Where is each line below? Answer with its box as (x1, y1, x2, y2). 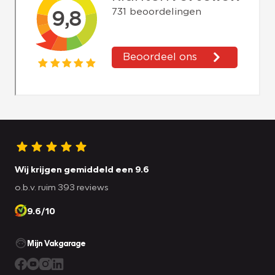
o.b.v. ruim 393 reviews (15, 180, 109, 192)
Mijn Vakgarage (27, 238, 86, 248)
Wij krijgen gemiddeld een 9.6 (15, 163, 149, 174)
